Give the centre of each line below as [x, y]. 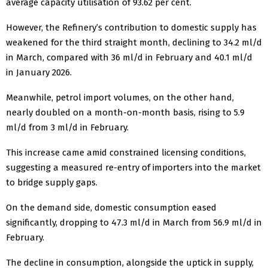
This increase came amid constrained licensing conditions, [126, 152]
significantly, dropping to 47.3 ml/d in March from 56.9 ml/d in [134, 222]
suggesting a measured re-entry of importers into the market [133, 167]
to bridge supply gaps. [52, 182]
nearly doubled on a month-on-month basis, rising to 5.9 [125, 112]
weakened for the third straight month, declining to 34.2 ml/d [134, 42]
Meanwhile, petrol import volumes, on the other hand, [120, 97]
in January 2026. [39, 72]
